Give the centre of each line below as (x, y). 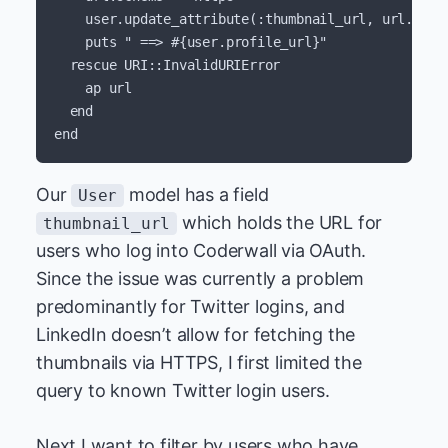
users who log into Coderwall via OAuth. (201, 250)
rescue (93, 65)
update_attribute (187, 19)
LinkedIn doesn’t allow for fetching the (196, 334)
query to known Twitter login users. (183, 390)
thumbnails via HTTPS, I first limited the (199, 362)
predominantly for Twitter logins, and (190, 306)
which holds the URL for (279, 222)
